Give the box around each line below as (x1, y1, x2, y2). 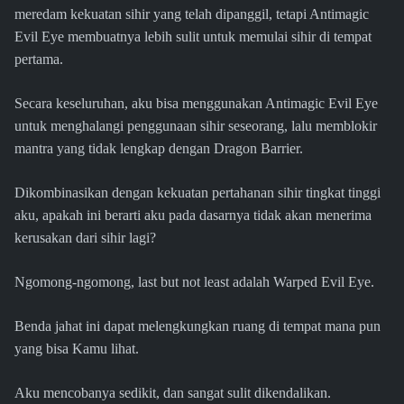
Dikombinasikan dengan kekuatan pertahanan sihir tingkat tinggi (14, 185, 381, 201)
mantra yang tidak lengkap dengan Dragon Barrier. (14, 141, 303, 157)
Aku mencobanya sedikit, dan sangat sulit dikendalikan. (14, 385, 331, 401)
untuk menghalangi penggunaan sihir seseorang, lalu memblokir (14, 118, 377, 134)
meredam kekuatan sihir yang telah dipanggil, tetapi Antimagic (14, 6, 369, 23)
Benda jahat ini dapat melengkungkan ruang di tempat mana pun (14, 318, 381, 335)
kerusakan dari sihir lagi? (14, 230, 156, 246)
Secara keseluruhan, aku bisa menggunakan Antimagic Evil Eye (14, 96, 378, 112)
